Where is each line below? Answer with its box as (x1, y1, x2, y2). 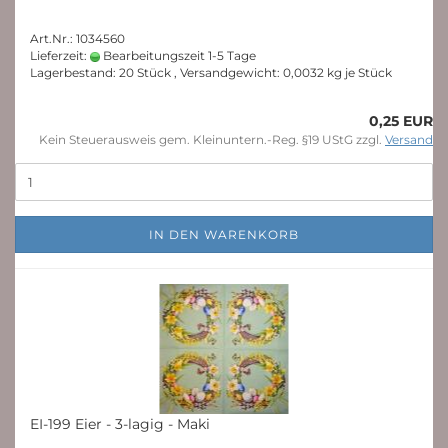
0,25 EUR (369, 112, 433, 130)
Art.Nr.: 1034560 (30, 31, 125, 46)
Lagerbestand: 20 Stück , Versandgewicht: (30, 65, 283, 80)
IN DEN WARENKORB (149, 227, 299, 242)
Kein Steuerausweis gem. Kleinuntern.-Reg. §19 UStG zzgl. (39, 132, 385, 147)
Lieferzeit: (30, 48, 90, 63)
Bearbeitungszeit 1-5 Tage (100, 48, 256, 63)
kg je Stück (324, 65, 392, 80)
